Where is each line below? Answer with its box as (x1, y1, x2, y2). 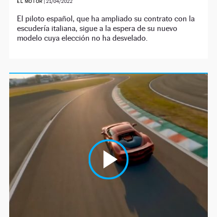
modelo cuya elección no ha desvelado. (17, 33, 148, 43)
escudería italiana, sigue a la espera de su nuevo (17, 24, 178, 33)
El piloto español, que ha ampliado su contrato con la (17, 14, 195, 24)
